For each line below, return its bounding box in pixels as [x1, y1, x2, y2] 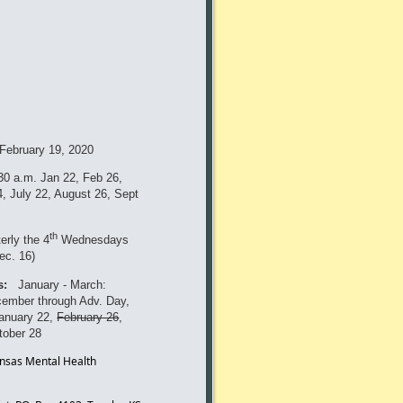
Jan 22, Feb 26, [40, 171, 123, 185]
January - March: [7, 277, 107, 291]
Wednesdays [58, 233, 130, 247]
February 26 [57, 309, 120, 324]
